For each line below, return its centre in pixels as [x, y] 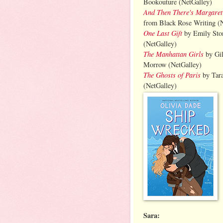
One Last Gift [163, 33]
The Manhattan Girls [173, 54]
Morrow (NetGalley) [172, 64]
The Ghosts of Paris [172, 74]
